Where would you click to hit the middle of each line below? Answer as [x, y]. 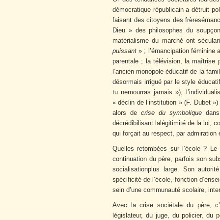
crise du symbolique [171, 113]
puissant [124, 51]
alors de [127, 113]
